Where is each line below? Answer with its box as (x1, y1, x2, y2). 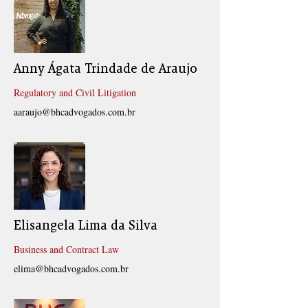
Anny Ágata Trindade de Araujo (14, 62, 197, 76)
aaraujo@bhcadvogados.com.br (14, 105, 135, 118)
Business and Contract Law (14, 243, 119, 256)
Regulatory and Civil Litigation (14, 86, 136, 99)
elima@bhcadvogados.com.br (14, 262, 129, 275)
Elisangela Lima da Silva (14, 219, 157, 232)
